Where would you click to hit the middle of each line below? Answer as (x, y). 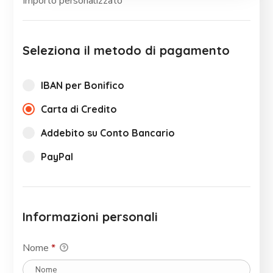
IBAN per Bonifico (83, 86)
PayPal (57, 157)
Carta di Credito (79, 109)
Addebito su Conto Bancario (108, 133)
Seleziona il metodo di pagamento (126, 51)
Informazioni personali (90, 217)
